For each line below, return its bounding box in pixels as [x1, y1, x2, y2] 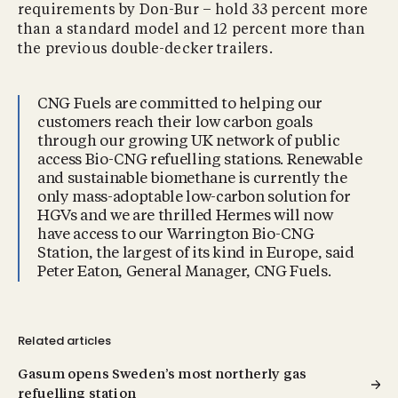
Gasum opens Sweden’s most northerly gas [18, 368, 307, 382]
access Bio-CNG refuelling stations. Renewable [37, 152, 362, 168]
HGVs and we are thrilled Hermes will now [37, 208, 333, 224]
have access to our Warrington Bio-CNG [37, 227, 314, 243]
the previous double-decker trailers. [18, 42, 273, 57]
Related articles [18, 331, 111, 349]
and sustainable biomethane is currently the [37, 171, 347, 187]
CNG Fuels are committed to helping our [37, 96, 323, 112]
